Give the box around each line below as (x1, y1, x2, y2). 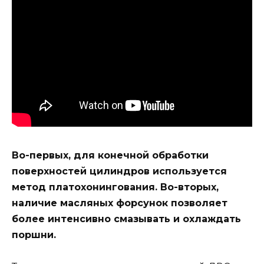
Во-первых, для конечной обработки (12, 150, 209, 161)
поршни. (12, 229, 56, 241)
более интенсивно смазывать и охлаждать (12, 213, 241, 225)
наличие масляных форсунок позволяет (12, 197, 227, 209)
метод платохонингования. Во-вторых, (12, 181, 219, 193)
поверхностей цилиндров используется (12, 166, 227, 177)
